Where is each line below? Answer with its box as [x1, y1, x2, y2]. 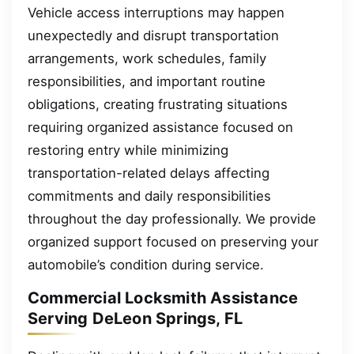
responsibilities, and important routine [28, 73, 265, 89]
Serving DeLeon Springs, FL [28, 309, 243, 329]
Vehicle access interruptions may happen [28, 4, 284, 21]
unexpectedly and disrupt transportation [28, 27, 279, 43]
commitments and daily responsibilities [28, 187, 271, 204]
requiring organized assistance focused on [28, 119, 293, 135]
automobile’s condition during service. [28, 256, 264, 273]
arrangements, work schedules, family [28, 50, 266, 66]
